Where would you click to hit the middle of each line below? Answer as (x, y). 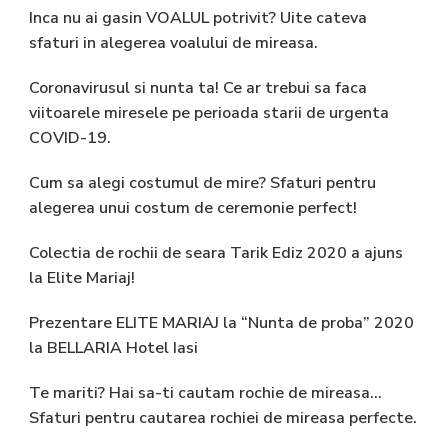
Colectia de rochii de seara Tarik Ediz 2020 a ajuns (216, 252)
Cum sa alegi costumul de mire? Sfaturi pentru (202, 182)
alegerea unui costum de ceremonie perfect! (193, 207)
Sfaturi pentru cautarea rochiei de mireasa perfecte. (223, 417)
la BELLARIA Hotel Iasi (113, 347)
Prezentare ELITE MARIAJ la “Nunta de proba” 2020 (221, 322)
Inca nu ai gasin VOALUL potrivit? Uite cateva (198, 17)
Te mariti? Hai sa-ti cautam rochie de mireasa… (205, 392)
